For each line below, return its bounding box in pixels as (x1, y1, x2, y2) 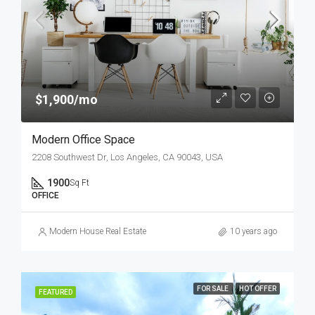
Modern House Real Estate (49, 226, 146, 236)
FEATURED (39, 288, 72, 296)
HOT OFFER (239, 285, 276, 292)
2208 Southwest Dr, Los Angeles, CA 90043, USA (32, 152, 223, 162)
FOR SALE (197, 285, 230, 292)
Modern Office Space (32, 133, 135, 146)
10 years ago (230, 226, 277, 236)
